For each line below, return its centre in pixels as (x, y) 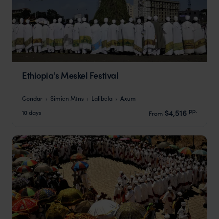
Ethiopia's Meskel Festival (70, 75)
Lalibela (102, 98)
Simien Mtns (67, 98)
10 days (32, 112)
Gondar (32, 98)
